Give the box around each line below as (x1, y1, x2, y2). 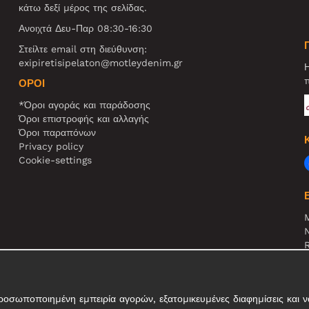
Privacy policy (19, 140, 84, 152)
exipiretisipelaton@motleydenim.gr (19, 57, 183, 68)
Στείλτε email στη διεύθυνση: (19, 43, 148, 54)
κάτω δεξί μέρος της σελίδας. (19, 1, 148, 13)
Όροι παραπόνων (19, 126, 97, 138)
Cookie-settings (19, 154, 92, 166)
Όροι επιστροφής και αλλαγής (19, 112, 150, 124)
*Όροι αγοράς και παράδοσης (19, 99, 151, 110)
